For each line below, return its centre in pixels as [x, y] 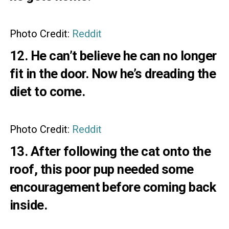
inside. [28, 205]
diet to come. [47, 91]
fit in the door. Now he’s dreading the [113, 73]
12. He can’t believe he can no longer [113, 55]
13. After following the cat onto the [110, 151]
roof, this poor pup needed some [101, 169]
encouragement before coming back [113, 187]
